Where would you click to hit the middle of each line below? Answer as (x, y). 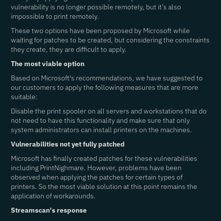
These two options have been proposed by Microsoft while (101, 31)
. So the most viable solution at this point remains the (116, 186)
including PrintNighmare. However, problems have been (96, 168)
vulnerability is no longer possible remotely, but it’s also (96, 7)
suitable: (24, 97)
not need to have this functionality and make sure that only (101, 120)
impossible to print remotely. (55, 16)
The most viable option (48, 64)
